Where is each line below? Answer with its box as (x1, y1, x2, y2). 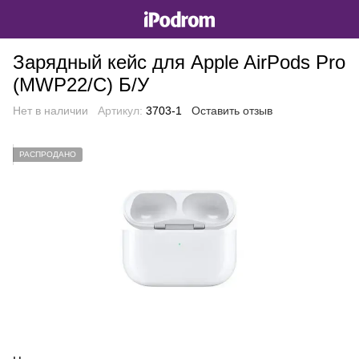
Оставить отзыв (192, 104, 272, 117)
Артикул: (98, 104, 143, 117)
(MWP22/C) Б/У (13, 74, 149, 95)
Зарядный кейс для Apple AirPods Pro (13, 51, 345, 73)
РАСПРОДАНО (19, 150, 76, 159)
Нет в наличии (13, 104, 88, 117)
